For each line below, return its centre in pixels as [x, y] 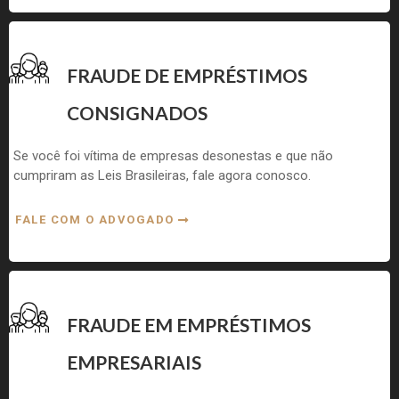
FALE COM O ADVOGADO [97, 219]
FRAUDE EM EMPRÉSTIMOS [189, 324]
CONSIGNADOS [137, 112]
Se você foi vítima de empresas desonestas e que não [173, 155]
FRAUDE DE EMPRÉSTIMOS [187, 75]
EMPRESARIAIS [134, 362]
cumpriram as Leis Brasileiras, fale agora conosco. [162, 175]
